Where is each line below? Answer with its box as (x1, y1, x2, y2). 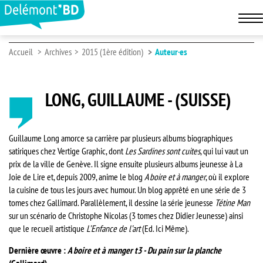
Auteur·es (155, 46, 187, 58)
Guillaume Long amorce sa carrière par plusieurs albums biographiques (9, 131, 232, 144)
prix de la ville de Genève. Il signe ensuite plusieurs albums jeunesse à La (9, 157, 242, 170)
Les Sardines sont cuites (125, 144, 200, 157)
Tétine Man (215, 196, 250, 208)
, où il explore (205, 170, 249, 183)
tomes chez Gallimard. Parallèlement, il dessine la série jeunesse (9, 196, 215, 208)
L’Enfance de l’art (86, 222, 140, 234)
